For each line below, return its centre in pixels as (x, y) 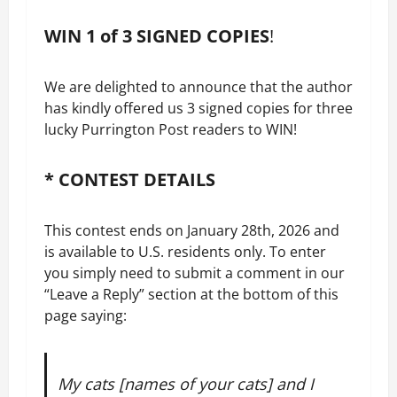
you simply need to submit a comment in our (195, 273)
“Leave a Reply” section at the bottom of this (191, 295)
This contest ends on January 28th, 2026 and (192, 231)
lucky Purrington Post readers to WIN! (171, 130)
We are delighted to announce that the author (198, 87)
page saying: (86, 316)
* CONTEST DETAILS (130, 180)
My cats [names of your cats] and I (185, 384)
